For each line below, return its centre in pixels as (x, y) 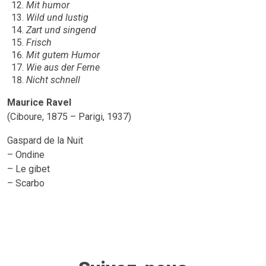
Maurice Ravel (39, 103)
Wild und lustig (57, 18)
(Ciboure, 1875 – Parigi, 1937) (69, 117)
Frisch (39, 43)
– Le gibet (28, 169)
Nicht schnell (53, 80)
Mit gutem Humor (63, 55)
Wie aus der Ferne (63, 68)
